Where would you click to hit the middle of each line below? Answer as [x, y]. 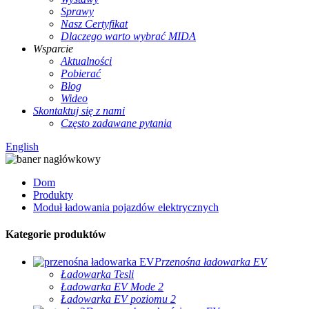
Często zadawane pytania [116, 123]
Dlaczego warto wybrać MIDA [128, 36]
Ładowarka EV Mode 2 [112, 286]
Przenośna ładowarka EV [211, 261]
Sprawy [77, 11]
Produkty [53, 195]
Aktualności [86, 61]
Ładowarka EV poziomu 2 [118, 299]
